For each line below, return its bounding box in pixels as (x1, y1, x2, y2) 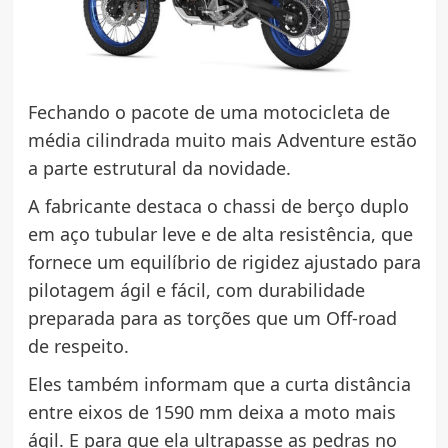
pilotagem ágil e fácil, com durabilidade (27, 278, 365, 302)
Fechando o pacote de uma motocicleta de (27, 100, 390, 124)
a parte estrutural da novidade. (27, 156, 291, 180)
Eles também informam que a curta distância (27, 372, 411, 396)
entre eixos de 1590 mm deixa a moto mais (27, 400, 396, 424)
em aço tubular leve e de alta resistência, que (27, 222, 413, 246)
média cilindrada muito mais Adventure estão (27, 128, 417, 152)
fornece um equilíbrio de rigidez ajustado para (27, 250, 421, 274)
